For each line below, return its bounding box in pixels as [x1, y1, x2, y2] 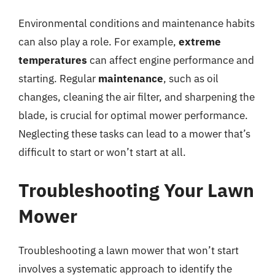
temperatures [18, 53, 87, 67]
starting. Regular [18, 72, 98, 85]
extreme [179, 35, 221, 48]
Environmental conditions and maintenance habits [18, 17, 255, 30]
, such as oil [163, 72, 219, 85]
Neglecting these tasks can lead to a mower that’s [18, 127, 250, 141]
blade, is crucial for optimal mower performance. [18, 109, 248, 122]
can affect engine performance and [87, 53, 254, 67]
